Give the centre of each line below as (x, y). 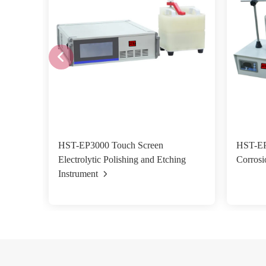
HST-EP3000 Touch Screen (111, 145)
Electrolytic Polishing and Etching (122, 159)
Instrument (78, 174)
